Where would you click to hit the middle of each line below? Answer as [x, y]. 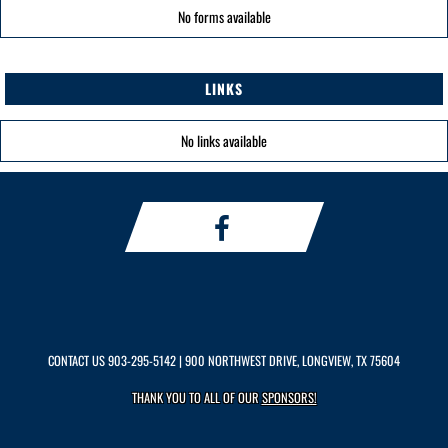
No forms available [224, 16]
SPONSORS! [289, 397]
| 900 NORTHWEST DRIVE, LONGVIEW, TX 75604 [288, 360]
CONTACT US [78, 360]
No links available [224, 140]
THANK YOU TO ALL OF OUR [196, 397]
